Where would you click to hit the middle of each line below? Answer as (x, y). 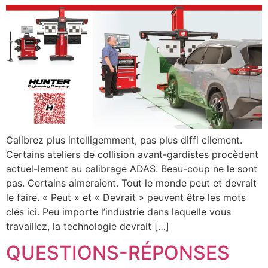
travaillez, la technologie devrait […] (88, 226)
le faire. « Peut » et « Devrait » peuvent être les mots (126, 197)
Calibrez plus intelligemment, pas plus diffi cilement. (124, 140)
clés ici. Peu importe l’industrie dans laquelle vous (118, 211)
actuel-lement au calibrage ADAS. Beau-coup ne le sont (132, 168)
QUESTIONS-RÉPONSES (118, 253)
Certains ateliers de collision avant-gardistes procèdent (132, 154)
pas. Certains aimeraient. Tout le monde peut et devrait (131, 183)
